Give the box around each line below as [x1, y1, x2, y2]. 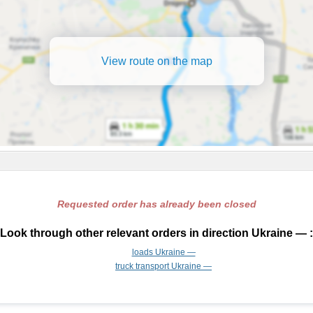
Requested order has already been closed [57, 198, 256, 210]
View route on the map [101, 54, 212, 67]
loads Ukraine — [131, 247, 196, 257]
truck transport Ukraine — [115, 261, 212, 271]
